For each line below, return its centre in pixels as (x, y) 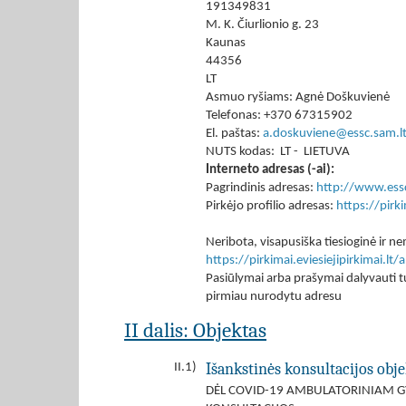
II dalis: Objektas (195, 330)
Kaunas (226, 43)
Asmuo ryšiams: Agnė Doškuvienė (298, 97)
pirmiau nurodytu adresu (274, 297)
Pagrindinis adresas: (261, 188)
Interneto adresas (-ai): (270, 170)
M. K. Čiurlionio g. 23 (262, 25)
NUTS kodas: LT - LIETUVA (278, 152)
